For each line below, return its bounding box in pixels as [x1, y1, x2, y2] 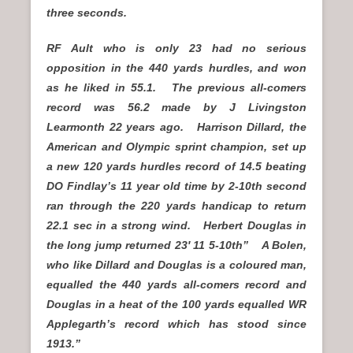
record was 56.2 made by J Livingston [46, 101, 307, 114]
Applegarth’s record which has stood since [46, 318, 307, 331]
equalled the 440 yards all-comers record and [46, 278, 307, 292]
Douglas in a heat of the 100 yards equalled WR [46, 298, 307, 311]
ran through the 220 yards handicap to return [46, 199, 307, 213]
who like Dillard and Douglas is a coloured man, [46, 258, 307, 272]
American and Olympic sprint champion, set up [46, 140, 307, 154]
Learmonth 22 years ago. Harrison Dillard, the [46, 121, 307, 134]
